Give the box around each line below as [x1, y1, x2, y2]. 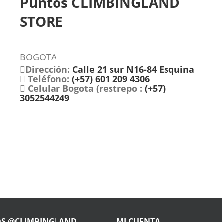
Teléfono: [27, 73, 69, 85]
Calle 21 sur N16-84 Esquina [69, 63, 194, 76]
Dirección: [25, 63, 70, 76]
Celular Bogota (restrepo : [27, 82, 142, 95]
